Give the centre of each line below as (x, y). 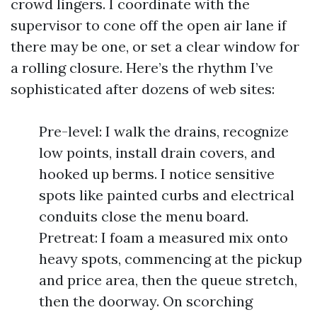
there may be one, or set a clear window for (155, 46)
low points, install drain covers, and (157, 152)
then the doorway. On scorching (146, 301)
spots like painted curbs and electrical (167, 195)
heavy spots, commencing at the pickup (171, 259)
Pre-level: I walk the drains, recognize (164, 131)
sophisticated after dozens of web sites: (143, 89)
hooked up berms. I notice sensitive (157, 174)
